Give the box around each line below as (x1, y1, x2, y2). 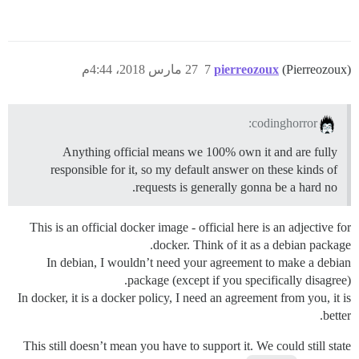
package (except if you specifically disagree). (127, 272, 351, 287)
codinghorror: (252, 115, 318, 130)
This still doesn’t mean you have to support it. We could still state (23, 338, 351, 353)
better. (323, 308, 351, 322)
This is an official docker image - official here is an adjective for (30, 220, 351, 234)
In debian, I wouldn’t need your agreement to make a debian (46, 255, 351, 269)
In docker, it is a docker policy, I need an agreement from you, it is (18, 290, 351, 305)
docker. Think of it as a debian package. (153, 237, 351, 252)
